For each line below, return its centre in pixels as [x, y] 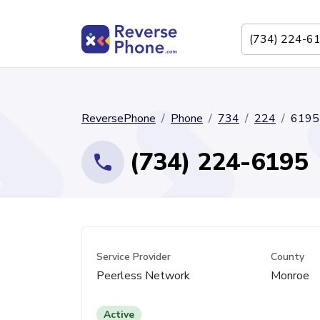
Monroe [290, 276]
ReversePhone [119, 119]
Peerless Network [143, 276]
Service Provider [134, 257]
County [287, 257]
